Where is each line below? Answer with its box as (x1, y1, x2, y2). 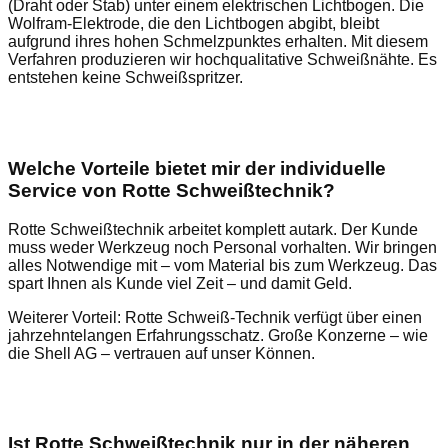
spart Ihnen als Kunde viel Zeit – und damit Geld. (8, 274, 356, 292)
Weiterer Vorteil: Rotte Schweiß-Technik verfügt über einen (8, 308, 422, 326)
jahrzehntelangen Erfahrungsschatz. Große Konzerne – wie (8, 326, 428, 344)
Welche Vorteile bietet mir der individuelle (8, 157, 386, 179)
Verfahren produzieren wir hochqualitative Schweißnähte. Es (8, 51, 437, 69)
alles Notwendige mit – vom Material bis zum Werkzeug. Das (8, 256, 437, 274)
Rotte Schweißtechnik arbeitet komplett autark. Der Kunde (8, 220, 418, 238)
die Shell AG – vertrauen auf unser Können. (8, 344, 315, 362)
